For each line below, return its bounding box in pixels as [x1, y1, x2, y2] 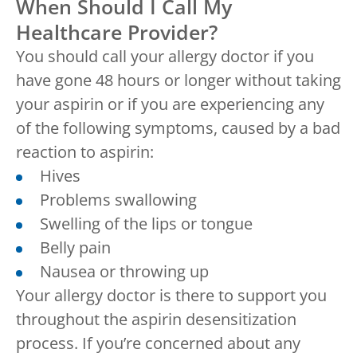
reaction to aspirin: [16, 140, 154, 163]
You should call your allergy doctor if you [16, 45, 314, 67]
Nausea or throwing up [40, 260, 209, 282]
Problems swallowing [40, 188, 197, 210]
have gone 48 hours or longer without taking [16, 69, 341, 91]
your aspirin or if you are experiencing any [16, 92, 324, 115]
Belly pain [40, 236, 111, 258]
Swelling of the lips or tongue [40, 212, 253, 234]
